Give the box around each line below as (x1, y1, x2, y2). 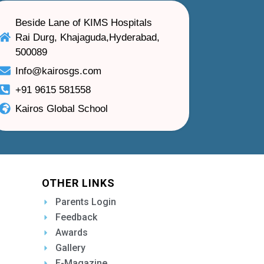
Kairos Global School (15, 103, 108, 114)
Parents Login (55, 196, 116, 207)
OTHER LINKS (42, 176, 115, 189)
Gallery (55, 242, 85, 253)
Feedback (55, 211, 97, 223)
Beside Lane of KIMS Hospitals (15, 16, 152, 28)
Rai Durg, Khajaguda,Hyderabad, (15, 31, 160, 43)
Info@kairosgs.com (15, 65, 101, 77)
